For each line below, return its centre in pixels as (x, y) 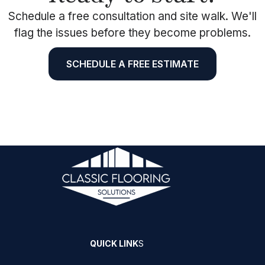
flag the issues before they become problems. (132, 33)
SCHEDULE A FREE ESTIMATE (132, 64)
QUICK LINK (114, 243)
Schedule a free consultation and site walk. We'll (132, 16)
